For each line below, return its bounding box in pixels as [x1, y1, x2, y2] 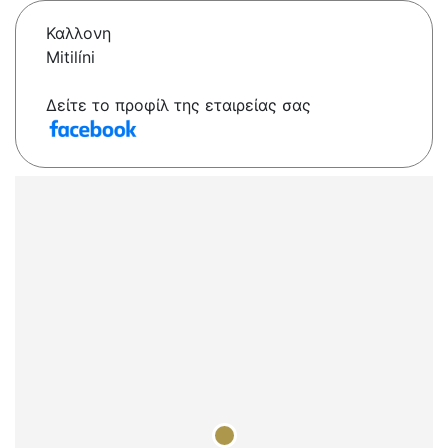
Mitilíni [46, 47, 95, 68]
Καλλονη [46, 23, 111, 44]
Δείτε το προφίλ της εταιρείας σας [46, 95, 311, 116]
